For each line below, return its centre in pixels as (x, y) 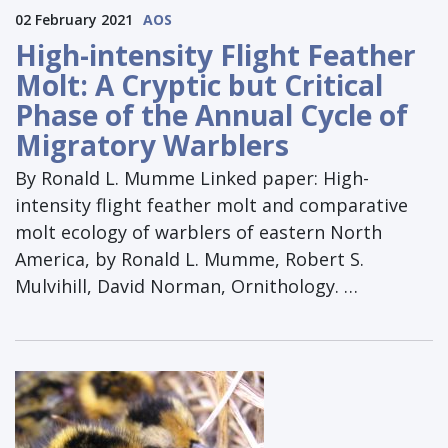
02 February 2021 (74, 20)
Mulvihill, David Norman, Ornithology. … (186, 286)
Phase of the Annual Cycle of (211, 115)
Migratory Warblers (152, 145)
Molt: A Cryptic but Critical (199, 85)
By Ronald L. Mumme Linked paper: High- (192, 178)
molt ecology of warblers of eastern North (198, 232)
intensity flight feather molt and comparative (211, 205)
